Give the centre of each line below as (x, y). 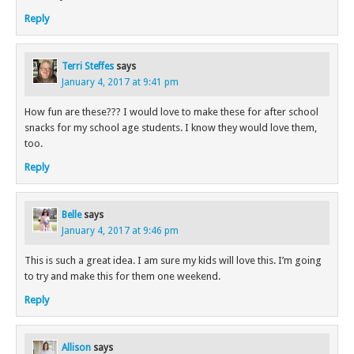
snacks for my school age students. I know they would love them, (171, 128)
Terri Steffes (88, 67)
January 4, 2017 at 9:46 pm (120, 231)
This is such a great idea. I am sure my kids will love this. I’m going (173, 261)
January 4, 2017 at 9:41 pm (120, 83)
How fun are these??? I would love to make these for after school (171, 112)
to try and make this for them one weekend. (122, 277)
